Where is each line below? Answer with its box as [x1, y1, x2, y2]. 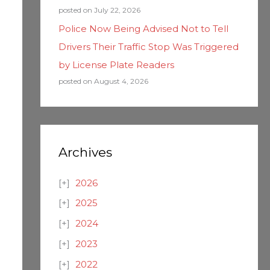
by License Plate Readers [58, 58, 174, 71]
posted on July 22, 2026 [58, 5, 140, 14]
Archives [58, 144, 112, 160]
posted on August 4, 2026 [58, 76, 148, 86]
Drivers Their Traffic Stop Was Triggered [58, 40, 239, 52]
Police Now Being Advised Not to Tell [58, 22, 228, 34]
